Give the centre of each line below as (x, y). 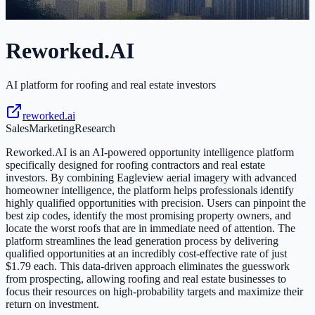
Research (95, 129)
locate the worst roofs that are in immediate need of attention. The (150, 229)
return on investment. (52, 304)
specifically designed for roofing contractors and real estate (135, 165)
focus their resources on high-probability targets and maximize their (154, 292)
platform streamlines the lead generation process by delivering (142, 241)
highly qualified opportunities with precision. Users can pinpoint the (156, 203)
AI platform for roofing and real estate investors (111, 85)
